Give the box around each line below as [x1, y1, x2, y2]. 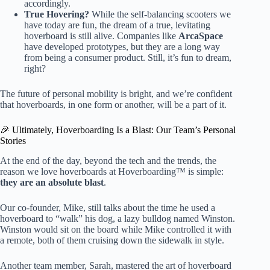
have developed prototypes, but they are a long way [24, 41, 220, 52]
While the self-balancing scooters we [89, 8, 231, 19]
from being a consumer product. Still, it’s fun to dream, [24, 52, 231, 63]
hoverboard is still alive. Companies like [24, 30, 178, 41]
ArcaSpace [178, 30, 223, 41]
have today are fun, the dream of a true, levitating [24, 19, 210, 30]
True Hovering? [24, 8, 89, 19]
